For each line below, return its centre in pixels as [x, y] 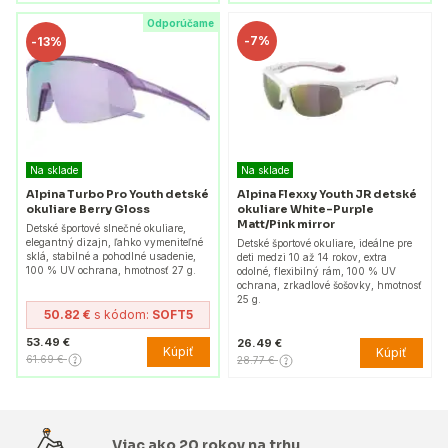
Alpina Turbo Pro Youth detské [117, 193]
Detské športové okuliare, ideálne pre [324, 243]
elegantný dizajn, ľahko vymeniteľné [114, 241]
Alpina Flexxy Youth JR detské [327, 194]
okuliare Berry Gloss [88, 208]
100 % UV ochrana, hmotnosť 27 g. [111, 269]
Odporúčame [180, 22]
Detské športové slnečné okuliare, [106, 227]
